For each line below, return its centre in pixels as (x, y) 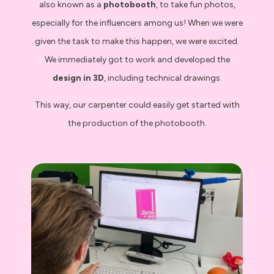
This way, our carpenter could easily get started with (137, 105)
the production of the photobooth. (137, 123)
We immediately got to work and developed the (137, 59)
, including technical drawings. (163, 78)
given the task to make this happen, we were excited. (137, 41)
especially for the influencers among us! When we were (137, 23)
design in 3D (78, 78)
